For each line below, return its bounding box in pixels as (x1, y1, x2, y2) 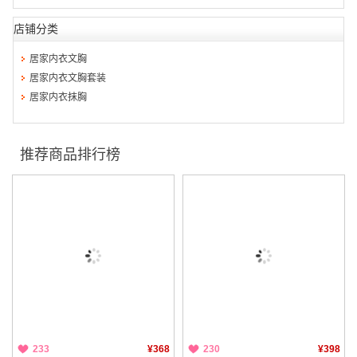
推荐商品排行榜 (20, 147, 120, 163)
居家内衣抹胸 (29, 92, 87, 103)
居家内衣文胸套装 (29, 73, 106, 84)
